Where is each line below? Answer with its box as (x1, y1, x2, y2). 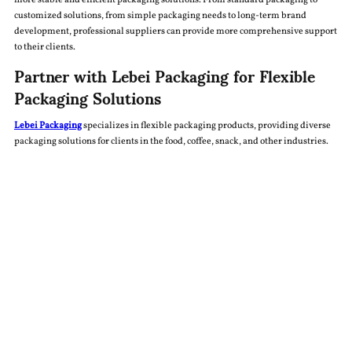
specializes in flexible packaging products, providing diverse (81, 119, 331, 133)
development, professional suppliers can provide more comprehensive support (13, 25, 337, 38)
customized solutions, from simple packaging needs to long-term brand (13, 9, 306, 23)
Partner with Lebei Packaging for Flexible (13, 53, 315, 99)
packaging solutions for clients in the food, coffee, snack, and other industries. (13, 135, 328, 148)
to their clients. (13, 41, 75, 54)
